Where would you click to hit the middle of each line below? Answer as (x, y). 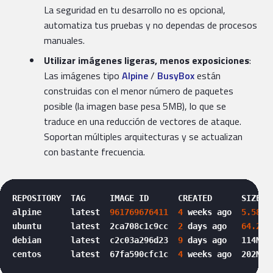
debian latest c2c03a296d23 (95, 240)
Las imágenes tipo (83, 76)
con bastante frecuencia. (94, 152)
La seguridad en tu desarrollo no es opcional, (135, 10)
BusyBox (176, 76)
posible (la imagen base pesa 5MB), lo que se (135, 106)
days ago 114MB (224, 240)
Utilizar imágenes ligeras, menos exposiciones (147, 61)
